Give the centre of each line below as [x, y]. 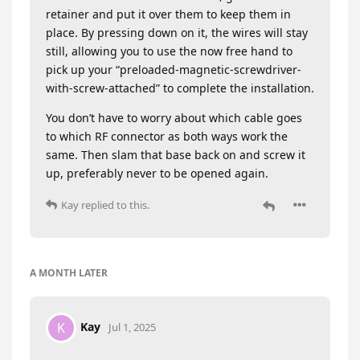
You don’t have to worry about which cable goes [174, 117]
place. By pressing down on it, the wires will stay [177, 32]
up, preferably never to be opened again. [157, 173]
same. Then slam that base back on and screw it [176, 154]
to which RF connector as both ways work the [167, 136]
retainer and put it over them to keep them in [168, 14]
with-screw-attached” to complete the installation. [180, 88]
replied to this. [114, 205]
